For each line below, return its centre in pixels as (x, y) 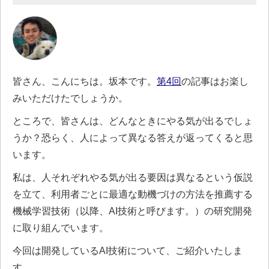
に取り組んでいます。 (61, 227)
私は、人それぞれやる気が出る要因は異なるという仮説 (133, 177)
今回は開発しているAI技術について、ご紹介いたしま (128, 250)
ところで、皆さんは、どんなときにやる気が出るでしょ (133, 120)
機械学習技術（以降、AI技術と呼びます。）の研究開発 (132, 210)
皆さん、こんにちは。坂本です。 (85, 81)
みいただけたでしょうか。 (70, 98)
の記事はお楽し (215, 81)
